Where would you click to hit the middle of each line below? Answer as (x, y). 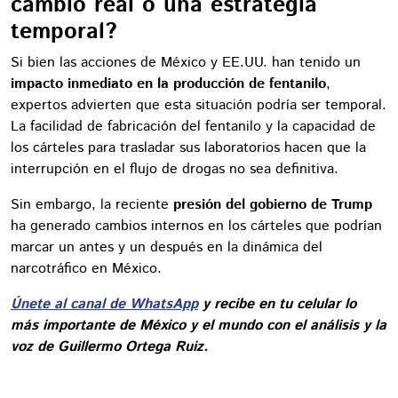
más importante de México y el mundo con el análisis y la (199, 326)
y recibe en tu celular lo (277, 304)
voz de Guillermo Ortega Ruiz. (109, 347)
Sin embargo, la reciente (92, 205)
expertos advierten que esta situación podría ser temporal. (199, 105)
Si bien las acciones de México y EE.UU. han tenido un (186, 63)
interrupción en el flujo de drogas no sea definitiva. (175, 169)
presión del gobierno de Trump (273, 205)
